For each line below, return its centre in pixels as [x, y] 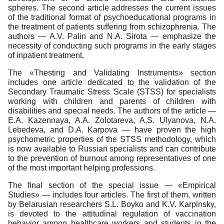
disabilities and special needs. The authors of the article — [112, 111]
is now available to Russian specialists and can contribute [112, 149]
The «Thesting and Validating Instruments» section [112, 73]
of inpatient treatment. [46, 55]
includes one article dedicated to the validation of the [112, 82]
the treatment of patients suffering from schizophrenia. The [112, 27]
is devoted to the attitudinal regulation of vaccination [112, 214]
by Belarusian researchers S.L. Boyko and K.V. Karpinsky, [112, 204]
